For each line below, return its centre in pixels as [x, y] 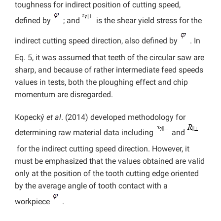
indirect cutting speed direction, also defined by [97, 41]
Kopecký [31, 117]
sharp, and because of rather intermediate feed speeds [109, 70]
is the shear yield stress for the [148, 21]
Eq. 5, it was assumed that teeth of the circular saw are [110, 58]
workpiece [33, 202]
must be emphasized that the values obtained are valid [110, 161]
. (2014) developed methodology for [123, 117]
